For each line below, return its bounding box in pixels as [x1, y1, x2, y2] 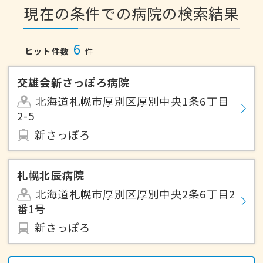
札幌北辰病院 [17, 167, 85, 183]
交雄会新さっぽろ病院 [17, 75, 130, 90]
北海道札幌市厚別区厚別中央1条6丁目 [35, 93, 230, 109]
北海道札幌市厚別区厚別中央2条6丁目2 [35, 186, 236, 202]
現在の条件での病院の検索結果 [23, 2, 240, 24]
